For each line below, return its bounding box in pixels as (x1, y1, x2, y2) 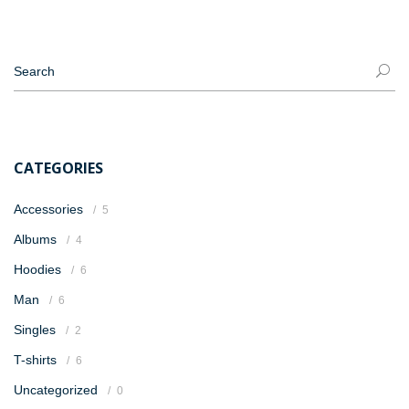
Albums (14, 232, 57, 246)
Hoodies (14, 262, 61, 277)
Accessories (14, 202, 83, 216)
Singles (14, 322, 56, 337)
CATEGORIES (14, 158, 103, 178)
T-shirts (14, 352, 57, 367)
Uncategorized (14, 383, 98, 397)
